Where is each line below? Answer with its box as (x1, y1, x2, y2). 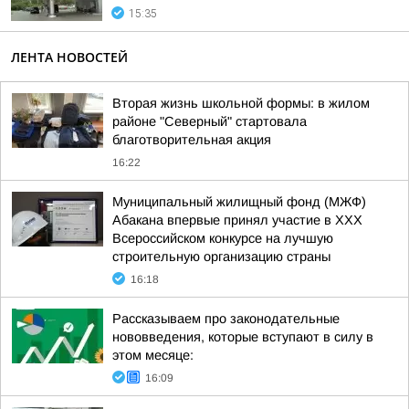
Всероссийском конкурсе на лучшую (112, 231, 333, 246)
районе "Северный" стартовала (112, 114, 307, 129)
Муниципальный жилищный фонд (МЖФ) (112, 194, 366, 209)
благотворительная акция (112, 132, 271, 147)
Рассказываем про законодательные (112, 311, 340, 326)
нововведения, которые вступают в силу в (112, 330, 373, 344)
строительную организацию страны (112, 249, 330, 264)
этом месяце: (112, 348, 194, 362)
